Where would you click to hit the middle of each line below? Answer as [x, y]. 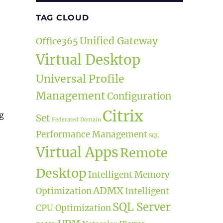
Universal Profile [80, 79]
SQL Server [141, 207]
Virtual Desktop [88, 59]
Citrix [122, 116]
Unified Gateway [118, 41]
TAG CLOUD [62, 17]
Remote [144, 153]
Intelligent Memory [129, 174]
